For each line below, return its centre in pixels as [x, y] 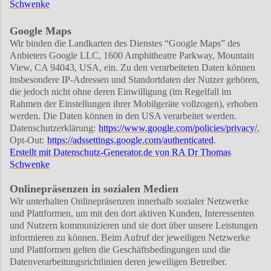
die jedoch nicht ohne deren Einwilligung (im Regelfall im [120, 92]
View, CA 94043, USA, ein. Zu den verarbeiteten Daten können [132, 68]
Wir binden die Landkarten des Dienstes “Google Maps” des [125, 44]
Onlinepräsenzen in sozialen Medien [94, 189]
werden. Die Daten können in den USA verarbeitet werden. [123, 116]
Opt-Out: [27, 140]
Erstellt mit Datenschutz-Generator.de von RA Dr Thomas [120, 152]
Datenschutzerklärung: [53, 128]
